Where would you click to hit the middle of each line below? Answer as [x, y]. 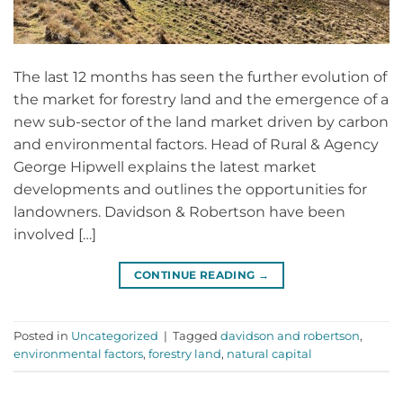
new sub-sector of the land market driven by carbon [201, 121]
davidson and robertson [290, 336]
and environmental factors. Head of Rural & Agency [196, 144]
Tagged [197, 336]
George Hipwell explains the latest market [165, 166]
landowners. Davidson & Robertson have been [179, 211]
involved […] [55, 234]
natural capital [269, 354]
